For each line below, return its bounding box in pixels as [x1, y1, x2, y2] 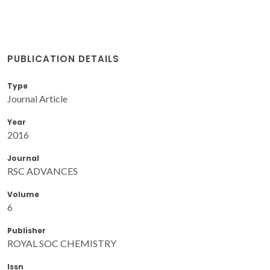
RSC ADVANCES [7, 165, 78, 177]
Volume [7, 189, 39, 199]
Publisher [7, 225, 46, 236]
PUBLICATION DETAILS [7, 52, 119, 65]
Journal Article [7, 92, 67, 104]
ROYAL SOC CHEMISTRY [7, 237, 116, 249]
